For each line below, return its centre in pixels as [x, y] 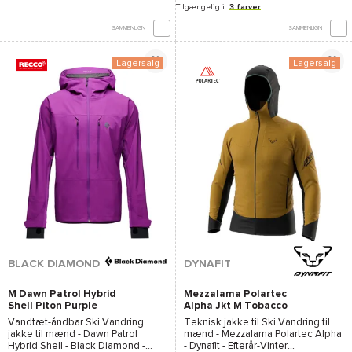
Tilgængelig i [200, 7]
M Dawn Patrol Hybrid [62, 294]
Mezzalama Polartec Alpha [282, 335]
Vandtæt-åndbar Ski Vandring [76, 323]
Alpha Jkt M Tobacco [236, 306]
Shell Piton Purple [53, 306]
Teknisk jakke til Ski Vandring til [257, 323]
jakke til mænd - [46, 335]
